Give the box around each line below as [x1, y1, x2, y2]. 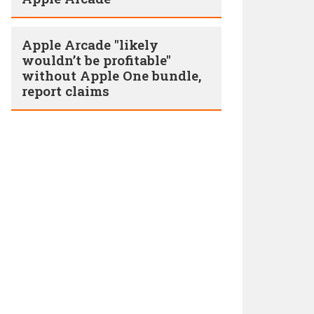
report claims [22, 82, 109, 100]
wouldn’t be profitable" [22, 51, 171, 69]
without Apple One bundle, [22, 67, 201, 84]
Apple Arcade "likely [22, 36, 158, 53]
